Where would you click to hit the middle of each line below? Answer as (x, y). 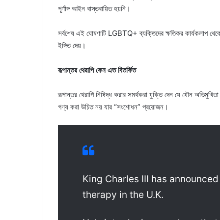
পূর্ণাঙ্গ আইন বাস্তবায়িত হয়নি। (94, 9)
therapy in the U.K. (123, 195)
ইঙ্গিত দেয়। (72, 46)
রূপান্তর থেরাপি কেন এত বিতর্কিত (97, 70)
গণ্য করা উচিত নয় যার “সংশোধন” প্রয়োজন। (113, 107)
